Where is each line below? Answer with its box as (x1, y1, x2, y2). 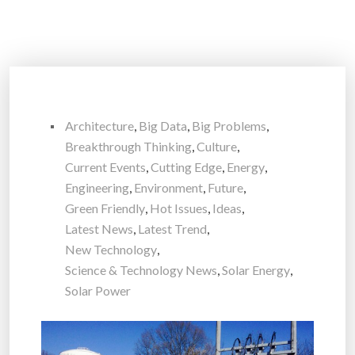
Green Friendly (65, 200, 145, 216)
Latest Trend (138, 221, 207, 237)
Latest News (65, 221, 133, 237)
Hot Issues (150, 200, 208, 216)
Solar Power (65, 283, 131, 299)
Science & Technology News (65, 262, 217, 278)
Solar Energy (222, 262, 290, 278)
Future (208, 180, 243, 196)
